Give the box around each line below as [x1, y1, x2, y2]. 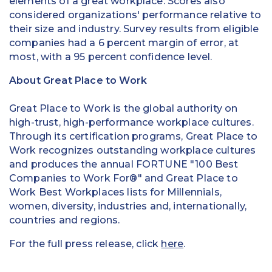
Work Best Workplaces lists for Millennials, [9, 186, 222, 198]
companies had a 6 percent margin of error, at [9, 37, 239, 49]
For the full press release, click [9, 238, 161, 250]
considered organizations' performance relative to [9, 9, 261, 21]
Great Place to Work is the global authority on [9, 103, 238, 114]
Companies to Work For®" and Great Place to [9, 172, 238, 184]
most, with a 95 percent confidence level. [9, 51, 212, 63]
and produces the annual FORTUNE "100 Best [9, 158, 239, 170]
